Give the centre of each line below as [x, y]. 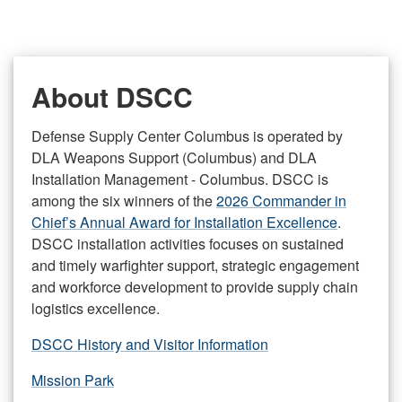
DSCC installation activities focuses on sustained [188, 244]
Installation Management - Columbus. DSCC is [180, 179]
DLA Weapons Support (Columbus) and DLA [174, 157]
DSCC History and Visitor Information [150, 344]
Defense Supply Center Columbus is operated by [187, 136]
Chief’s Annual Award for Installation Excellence [184, 222]
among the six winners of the [124, 201]
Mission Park [73, 380]
